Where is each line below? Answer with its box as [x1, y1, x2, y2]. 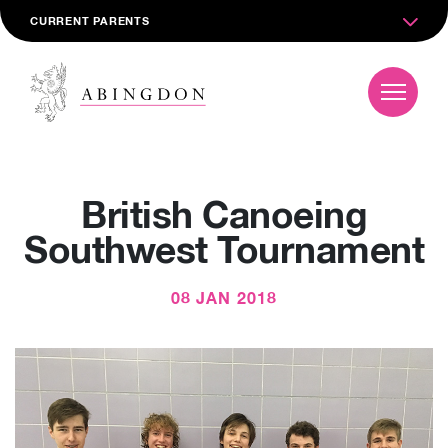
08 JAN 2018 [170, 291, 278, 307]
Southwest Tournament [24, 234, 424, 271]
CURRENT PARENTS [30, 16, 150, 27]
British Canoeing [81, 199, 367, 236]
